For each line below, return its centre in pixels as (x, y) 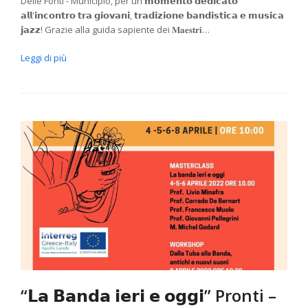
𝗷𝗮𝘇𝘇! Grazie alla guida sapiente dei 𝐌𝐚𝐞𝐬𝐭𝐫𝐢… (115, 30)
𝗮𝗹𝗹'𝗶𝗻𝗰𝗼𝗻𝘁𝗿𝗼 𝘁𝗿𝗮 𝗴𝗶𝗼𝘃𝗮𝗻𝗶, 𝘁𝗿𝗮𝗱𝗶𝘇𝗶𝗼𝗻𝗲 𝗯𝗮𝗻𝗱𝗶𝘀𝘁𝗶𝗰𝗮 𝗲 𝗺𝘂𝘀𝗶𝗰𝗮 (152, 15)
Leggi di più (44, 58)
